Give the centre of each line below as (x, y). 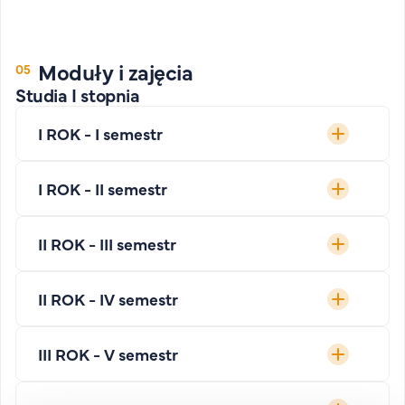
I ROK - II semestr (103, 188)
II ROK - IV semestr (108, 299)
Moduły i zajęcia (116, 71)
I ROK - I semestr (100, 133)
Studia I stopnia (78, 94)
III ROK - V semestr (108, 354)
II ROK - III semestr (107, 244)
